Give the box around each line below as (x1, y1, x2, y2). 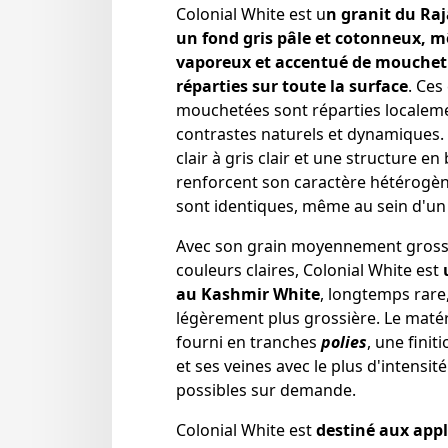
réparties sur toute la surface (176, 75, 408, 97)
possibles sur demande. (176, 379, 356, 401)
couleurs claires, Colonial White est (176, 259, 443, 281)
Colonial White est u (176, 3, 326, 25)
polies (321, 331, 367, 353)
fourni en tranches (176, 331, 321, 353)
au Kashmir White (176, 283, 320, 305)
